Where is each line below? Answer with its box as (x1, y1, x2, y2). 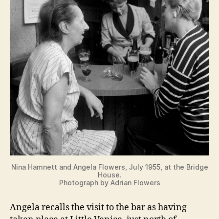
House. (97, 170, 122, 179)
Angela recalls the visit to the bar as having (10, 201, 187, 213)
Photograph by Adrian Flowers (59, 178, 160, 187)
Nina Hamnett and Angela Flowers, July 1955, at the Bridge (11, 162, 208, 171)
